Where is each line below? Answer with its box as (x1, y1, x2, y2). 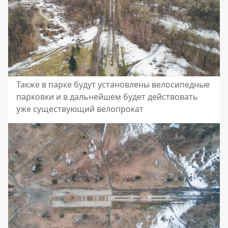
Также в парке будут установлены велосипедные (16, 79, 210, 90)
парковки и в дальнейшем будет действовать (16, 91, 198, 102)
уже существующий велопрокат (16, 103, 144, 115)
